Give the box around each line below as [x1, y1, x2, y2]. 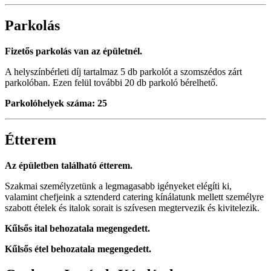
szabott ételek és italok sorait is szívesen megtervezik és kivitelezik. [5, 203, 260, 214]
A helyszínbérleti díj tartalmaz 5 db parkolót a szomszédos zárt [5, 67, 242, 77]
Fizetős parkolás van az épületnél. [5, 46, 142, 57]
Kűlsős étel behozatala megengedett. [5, 244, 151, 255]
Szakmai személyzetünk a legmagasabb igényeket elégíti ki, [5, 181, 232, 192]
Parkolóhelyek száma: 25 [5, 98, 107, 109]
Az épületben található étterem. [5, 160, 132, 171]
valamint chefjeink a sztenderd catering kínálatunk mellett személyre [5, 192, 264, 203]
